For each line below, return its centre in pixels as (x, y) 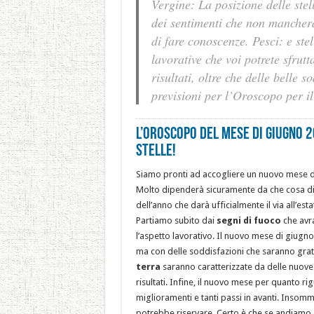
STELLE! (156, 151)
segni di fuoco (248, 220)
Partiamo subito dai (176, 220)
